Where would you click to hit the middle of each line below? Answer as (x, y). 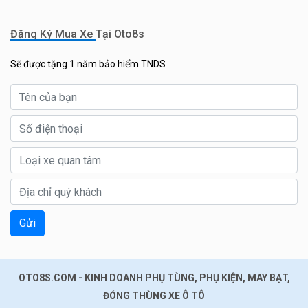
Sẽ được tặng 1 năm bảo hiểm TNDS (88, 64)
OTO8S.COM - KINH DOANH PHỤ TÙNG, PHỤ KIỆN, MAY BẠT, (154, 278)
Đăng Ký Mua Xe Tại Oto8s (77, 34)
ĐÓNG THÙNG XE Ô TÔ (154, 296)
